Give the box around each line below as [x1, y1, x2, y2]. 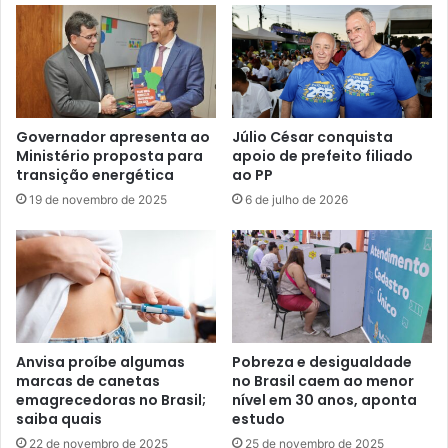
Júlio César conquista [232, 126, 393, 147]
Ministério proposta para [16, 145, 203, 166]
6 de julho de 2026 [245, 191, 348, 207]
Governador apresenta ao [16, 126, 210, 147]
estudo [232, 408, 285, 429]
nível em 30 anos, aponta [232, 389, 417, 410]
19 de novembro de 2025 [29, 191, 167, 207]
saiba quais [16, 408, 102, 429]
